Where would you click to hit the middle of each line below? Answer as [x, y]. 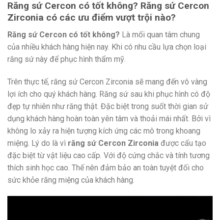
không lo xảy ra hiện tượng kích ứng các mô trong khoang [104, 131]
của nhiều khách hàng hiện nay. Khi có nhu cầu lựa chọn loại [107, 47]
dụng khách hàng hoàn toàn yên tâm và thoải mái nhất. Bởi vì [109, 118]
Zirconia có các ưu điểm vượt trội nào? [92, 18]
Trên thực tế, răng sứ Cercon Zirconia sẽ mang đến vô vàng [107, 82]
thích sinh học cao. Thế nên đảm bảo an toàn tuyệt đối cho [106, 167]
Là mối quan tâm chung [160, 34]
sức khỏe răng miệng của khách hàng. [71, 180]
